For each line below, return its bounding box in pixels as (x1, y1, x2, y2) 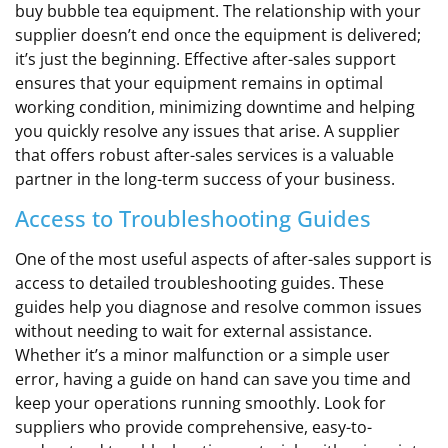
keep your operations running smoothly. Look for (15, 392, 386, 415)
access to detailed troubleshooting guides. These (15, 272, 384, 295)
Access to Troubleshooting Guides (15, 203, 371, 234)
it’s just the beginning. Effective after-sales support (15, 47, 396, 70)
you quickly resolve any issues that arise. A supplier (15, 119, 400, 142)
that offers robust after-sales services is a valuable (15, 143, 394, 166)
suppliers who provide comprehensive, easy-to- (15, 416, 372, 439)
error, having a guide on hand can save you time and (15, 368, 411, 391)
